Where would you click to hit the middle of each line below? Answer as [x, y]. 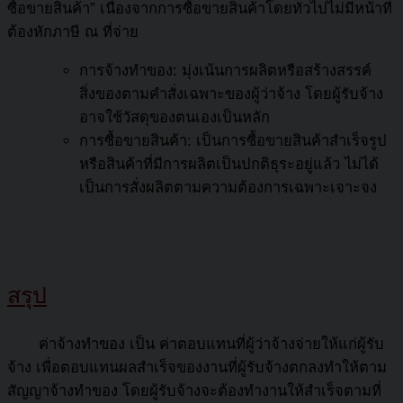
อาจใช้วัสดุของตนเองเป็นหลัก [175, 117]
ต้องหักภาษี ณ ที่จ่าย [73, 32]
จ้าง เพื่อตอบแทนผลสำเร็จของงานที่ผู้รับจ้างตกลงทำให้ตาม [197, 367]
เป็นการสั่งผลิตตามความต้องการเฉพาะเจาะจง [228, 187]
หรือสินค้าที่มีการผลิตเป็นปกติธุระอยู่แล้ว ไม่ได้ [229, 164]
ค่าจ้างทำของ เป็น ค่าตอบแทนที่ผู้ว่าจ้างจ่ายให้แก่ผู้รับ [196, 344]
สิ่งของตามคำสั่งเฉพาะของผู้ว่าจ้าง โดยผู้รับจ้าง [231, 94]
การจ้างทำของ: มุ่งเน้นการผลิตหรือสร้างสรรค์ [225, 70]
